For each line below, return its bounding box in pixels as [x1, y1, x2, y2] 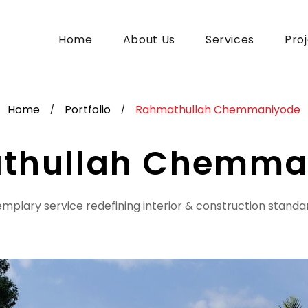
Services [205, 32, 255, 47]
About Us [122, 32, 175, 47]
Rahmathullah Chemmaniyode [135, 102, 300, 118]
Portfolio [65, 102, 111, 118]
